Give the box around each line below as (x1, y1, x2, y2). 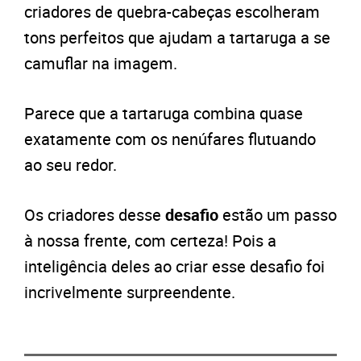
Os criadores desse (24, 204, 165, 226)
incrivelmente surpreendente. (24, 281, 235, 304)
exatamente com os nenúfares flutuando (24, 128, 316, 151)
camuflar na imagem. (24, 52, 177, 75)
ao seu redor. (24, 154, 117, 176)
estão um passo (218, 204, 337, 226)
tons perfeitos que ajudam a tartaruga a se (24, 27, 330, 49)
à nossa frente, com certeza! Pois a (24, 230, 276, 252)
